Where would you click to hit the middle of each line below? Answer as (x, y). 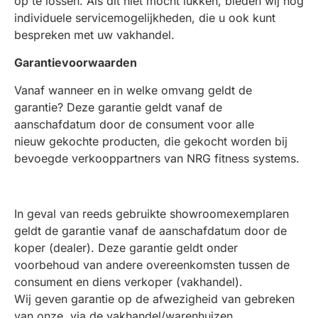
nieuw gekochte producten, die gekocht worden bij (151, 141)
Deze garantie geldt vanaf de (143, 107)
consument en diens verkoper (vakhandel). (128, 282)
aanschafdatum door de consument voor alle (134, 124)
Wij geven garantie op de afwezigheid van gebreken (154, 299)
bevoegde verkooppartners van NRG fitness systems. (159, 158)
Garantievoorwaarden (76, 62)
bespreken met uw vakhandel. (94, 35)
